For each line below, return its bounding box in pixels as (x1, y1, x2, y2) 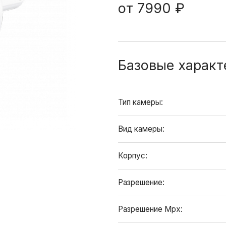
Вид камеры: (118, 124, 166, 134)
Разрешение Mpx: (118, 204, 185, 214)
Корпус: (118, 151, 149, 160)
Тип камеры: (118, 97, 165, 107)
